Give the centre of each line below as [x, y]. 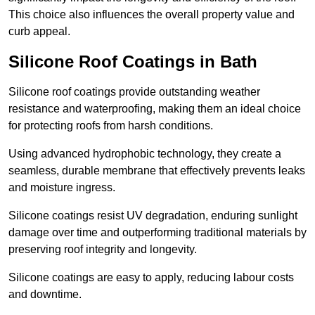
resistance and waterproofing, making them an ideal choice [155, 109]
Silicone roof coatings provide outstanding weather [134, 92]
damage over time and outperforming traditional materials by [157, 233]
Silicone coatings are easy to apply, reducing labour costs [151, 278]
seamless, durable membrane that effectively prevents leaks [157, 171]
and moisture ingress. [62, 188]
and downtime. [45, 295]
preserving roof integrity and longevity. [103, 250]
